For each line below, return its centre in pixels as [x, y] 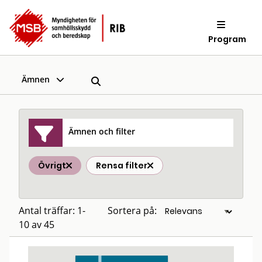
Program [227, 39]
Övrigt [52, 166]
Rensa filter [122, 166]
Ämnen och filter [102, 131]
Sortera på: [132, 211]
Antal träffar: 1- [52, 211]
